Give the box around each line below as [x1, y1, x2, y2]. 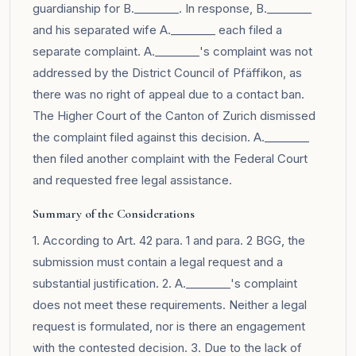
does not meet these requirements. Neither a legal [33, 296, 307, 312]
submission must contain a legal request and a [33, 253, 283, 269]
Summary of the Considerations [33, 205, 195, 222]
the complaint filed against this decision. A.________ [33, 129, 309, 145]
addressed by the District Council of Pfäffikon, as [33, 64, 302, 80]
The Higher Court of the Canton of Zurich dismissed [33, 107, 315, 123]
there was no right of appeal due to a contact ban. [33, 86, 304, 102]
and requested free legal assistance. [33, 172, 232, 188]
